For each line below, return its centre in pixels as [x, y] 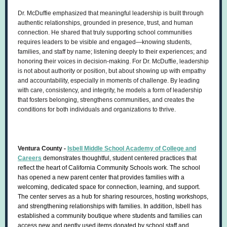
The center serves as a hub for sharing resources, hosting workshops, [113, 197]
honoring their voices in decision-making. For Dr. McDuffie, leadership [113, 61]
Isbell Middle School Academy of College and [132, 148]
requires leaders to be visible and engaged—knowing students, [105, 42]
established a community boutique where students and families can [110, 216]
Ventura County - [43, 148]
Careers [30, 158]
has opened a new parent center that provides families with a [101, 177]
